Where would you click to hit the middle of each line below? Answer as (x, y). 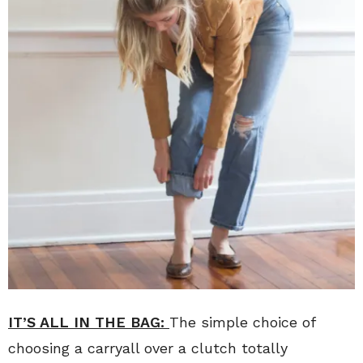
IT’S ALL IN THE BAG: (86, 322)
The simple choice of (242, 322)
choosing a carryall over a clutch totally (148, 348)
